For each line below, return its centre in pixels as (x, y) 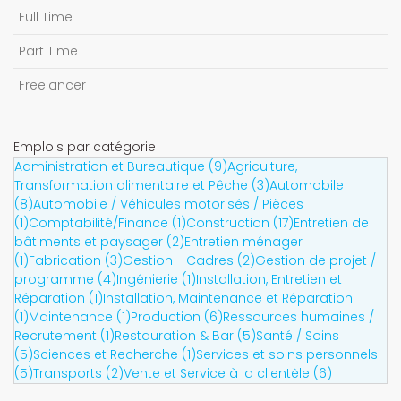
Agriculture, (262, 166)
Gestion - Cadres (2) (189, 260)
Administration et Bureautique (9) (121, 166)
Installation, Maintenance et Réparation (228, 298)
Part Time (48, 51)
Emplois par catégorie (85, 147)
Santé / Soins (298, 336)
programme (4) (65, 279)
